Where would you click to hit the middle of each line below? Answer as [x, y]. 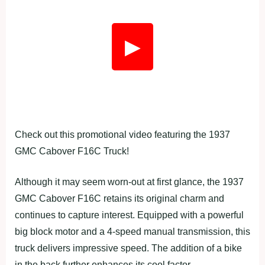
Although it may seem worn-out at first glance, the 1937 [129, 182]
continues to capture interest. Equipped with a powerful [129, 215]
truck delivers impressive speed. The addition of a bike [128, 248]
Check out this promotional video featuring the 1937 [122, 134]
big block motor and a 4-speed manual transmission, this [132, 231]
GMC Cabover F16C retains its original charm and [119, 198]
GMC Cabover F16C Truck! [72, 151]
